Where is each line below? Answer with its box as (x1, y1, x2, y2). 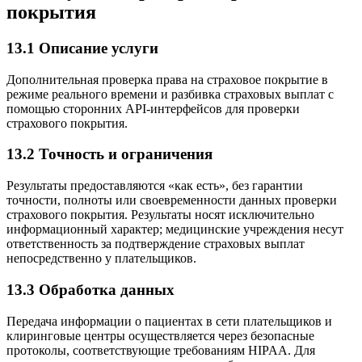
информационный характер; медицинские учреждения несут (6, 222, 343, 237)
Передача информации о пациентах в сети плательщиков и (6, 314, 332, 328)
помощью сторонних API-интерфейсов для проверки (6, 101, 300, 116)
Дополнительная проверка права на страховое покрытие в (6, 72, 328, 86)
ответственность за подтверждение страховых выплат (6, 237, 305, 251)
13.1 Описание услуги (6, 40, 158, 57)
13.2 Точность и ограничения (6, 145, 213, 163)
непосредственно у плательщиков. (6, 251, 196, 266)
